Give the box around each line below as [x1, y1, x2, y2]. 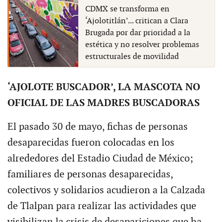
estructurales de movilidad [85, 52, 179, 62]
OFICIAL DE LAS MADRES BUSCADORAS [7, 97, 200, 110]
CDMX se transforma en [85, 4, 169, 14]
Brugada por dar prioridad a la [85, 28, 190, 38]
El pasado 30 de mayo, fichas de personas [7, 121, 188, 133]
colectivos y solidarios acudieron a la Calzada [7, 184, 205, 197]
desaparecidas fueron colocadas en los [7, 137, 174, 149]
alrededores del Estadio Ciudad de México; [7, 153, 193, 165]
